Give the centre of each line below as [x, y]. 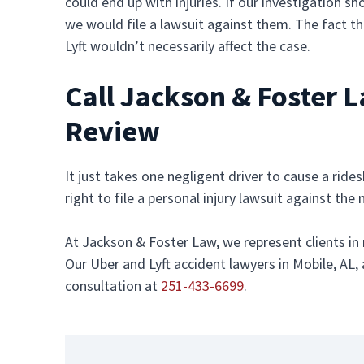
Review [113, 131]
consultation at [113, 286]
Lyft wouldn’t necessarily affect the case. [188, 46]
